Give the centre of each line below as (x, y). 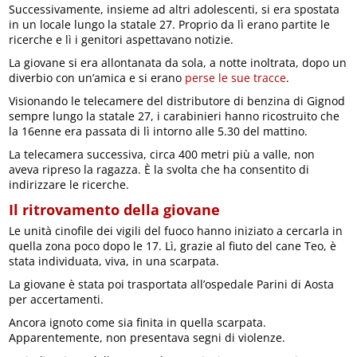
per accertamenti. (57, 299)
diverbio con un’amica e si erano (97, 77)
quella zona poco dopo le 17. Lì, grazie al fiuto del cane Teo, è (173, 245)
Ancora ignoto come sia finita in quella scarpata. (138, 322)
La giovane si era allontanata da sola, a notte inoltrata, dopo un (178, 62)
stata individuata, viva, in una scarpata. (114, 261)
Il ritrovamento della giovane (115, 209)
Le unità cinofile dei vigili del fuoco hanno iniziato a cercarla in (176, 230)
